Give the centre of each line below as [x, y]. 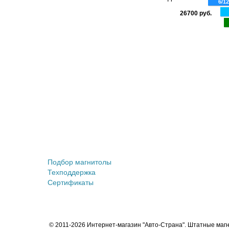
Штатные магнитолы [84, 141]
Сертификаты [71, 182]
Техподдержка [72, 172]
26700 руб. [196, 13]
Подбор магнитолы [79, 162]
